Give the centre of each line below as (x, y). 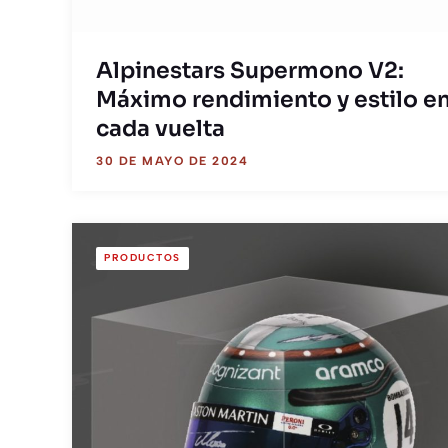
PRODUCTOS (142, 258)
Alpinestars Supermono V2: (250, 70)
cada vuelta (160, 128)
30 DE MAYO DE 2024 (172, 161)
